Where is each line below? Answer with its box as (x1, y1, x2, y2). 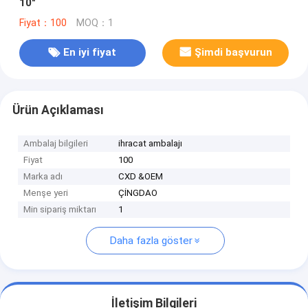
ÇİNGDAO (118, 188, 158, 199)
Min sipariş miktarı (23, 204, 97, 215)
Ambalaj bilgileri (23, 138, 89, 149)
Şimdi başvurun (194, 46, 272, 59)
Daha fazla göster (109, 234, 192, 247)
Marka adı (23, 171, 63, 182)
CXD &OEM (118, 171, 164, 182)
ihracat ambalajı (118, 138, 183, 149)
